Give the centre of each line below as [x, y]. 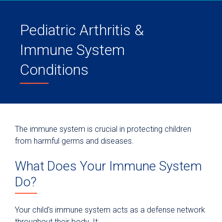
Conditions [54, 70]
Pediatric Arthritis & [82, 30]
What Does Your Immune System [108, 166]
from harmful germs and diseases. [74, 141]
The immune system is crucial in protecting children [103, 129]
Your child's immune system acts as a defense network [110, 210]
